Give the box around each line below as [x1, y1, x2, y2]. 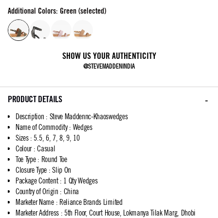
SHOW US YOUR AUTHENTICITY [62, 51, 156, 61]
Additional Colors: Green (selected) [8, 6, 106, 16]
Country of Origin [16, 187, 58, 196]
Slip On [52, 165, 71, 175]
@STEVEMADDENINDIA [83, 63, 135, 71]
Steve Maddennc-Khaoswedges [49, 112, 128, 121]
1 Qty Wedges [63, 176, 98, 185]
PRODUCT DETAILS [8, 94, 62, 105]
